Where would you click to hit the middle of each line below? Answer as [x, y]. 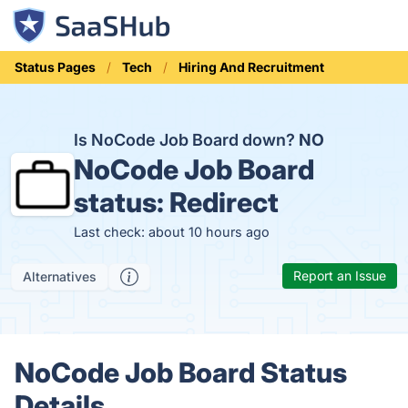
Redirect [224, 202]
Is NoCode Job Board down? [186, 140]
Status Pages [55, 67]
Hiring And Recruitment [251, 67]
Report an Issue [340, 275]
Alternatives [60, 276]
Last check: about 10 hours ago [171, 232]
